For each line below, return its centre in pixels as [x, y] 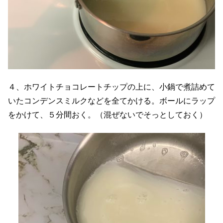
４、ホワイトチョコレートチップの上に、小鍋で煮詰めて [111, 87]
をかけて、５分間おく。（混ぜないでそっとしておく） [108, 114]
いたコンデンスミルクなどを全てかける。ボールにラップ [111, 101]
